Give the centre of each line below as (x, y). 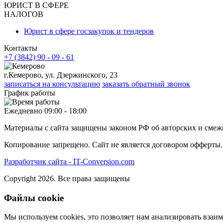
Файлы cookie (34, 198)
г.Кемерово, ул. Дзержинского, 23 (61, 75)
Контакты (21, 48)
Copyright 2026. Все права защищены (67, 178)
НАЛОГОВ (24, 14)
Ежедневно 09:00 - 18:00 (45, 111)
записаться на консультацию (52, 84)
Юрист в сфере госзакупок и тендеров (89, 31)
